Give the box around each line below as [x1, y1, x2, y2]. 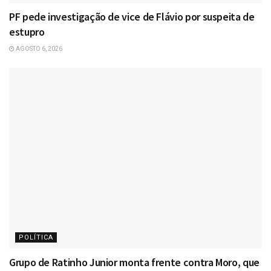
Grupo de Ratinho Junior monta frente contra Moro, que [9, 255, 260, 270]
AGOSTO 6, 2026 [15, 45, 62, 53]
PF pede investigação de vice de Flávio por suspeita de [9, 10, 255, 24]
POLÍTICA [19, 233, 53, 242]
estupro [9, 25, 45, 39]
